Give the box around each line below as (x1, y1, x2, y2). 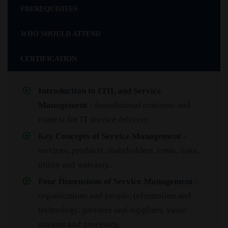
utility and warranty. (38, 160, 111, 170)
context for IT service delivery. (38, 115, 150, 125)
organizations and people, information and (38, 191, 191, 201)
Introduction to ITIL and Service (38, 86, 161, 96)
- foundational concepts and (88, 100, 190, 110)
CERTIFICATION (20, 55, 77, 63)
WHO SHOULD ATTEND (20, 30, 101, 38)
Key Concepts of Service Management (38, 131, 181, 141)
